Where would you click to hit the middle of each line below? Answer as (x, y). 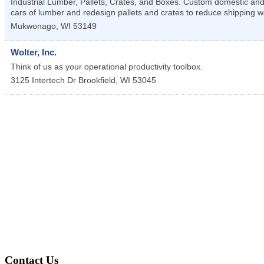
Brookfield (97, 80)
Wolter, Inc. (34, 52)
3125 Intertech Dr (43, 80)
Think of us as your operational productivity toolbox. (107, 67)
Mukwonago (33, 26)
